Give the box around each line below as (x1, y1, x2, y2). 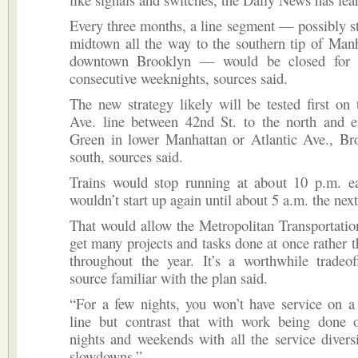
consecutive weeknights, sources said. (70, 68, 288, 88)
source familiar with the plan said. (70, 268, 268, 288)
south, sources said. (70, 146, 183, 166)
